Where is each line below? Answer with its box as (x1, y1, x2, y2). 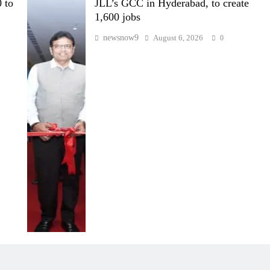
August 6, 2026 (152, 33, 203, 42)
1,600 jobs (94, 10, 140, 23)
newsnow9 (102, 33, 139, 42)
